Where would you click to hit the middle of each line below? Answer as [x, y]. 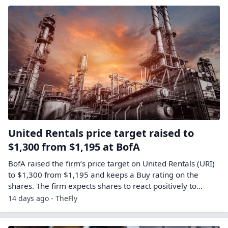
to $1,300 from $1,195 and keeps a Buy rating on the [103, 175]
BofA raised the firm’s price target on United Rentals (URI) [111, 164]
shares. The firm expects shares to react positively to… [105, 186]
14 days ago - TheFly [43, 198]
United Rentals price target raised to [101, 133]
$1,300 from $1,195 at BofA [74, 147]
